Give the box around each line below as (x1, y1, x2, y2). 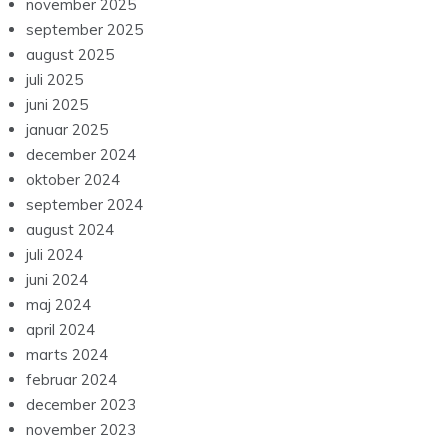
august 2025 (26, 45, 114, 65)
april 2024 (26, 320, 95, 340)
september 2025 (26, 20, 143, 40)
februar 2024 (26, 370, 117, 390)
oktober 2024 (26, 170, 120, 190)
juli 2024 (26, 245, 83, 265)
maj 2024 (26, 295, 91, 315)
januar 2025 (26, 120, 108, 140)
